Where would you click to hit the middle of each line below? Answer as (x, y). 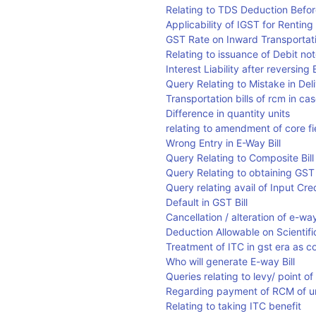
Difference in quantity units (228, 113)
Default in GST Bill (207, 202)
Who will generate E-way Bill (231, 261)
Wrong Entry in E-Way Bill (224, 143)
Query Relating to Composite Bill (240, 158)
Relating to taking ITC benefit (234, 306)
